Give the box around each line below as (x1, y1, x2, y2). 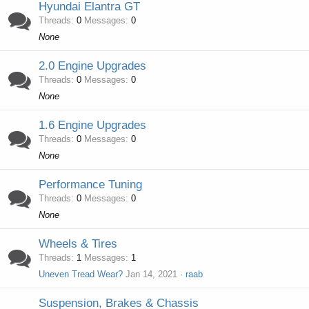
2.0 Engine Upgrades (39, 59, 146, 72)
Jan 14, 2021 (126, 269, 177, 279)
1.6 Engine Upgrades (39, 119, 146, 132)
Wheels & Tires (39, 237, 117, 250)
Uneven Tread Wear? (39, 269, 123, 279)
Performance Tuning (39, 178, 142, 191)
